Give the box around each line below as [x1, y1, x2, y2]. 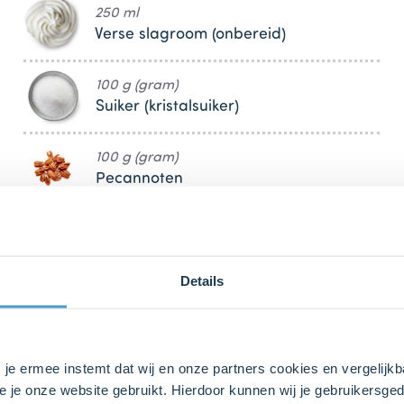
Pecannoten [96, 170, 184, 187]
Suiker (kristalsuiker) [96, 98, 240, 115]
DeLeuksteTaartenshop [81, 274, 231, 289]
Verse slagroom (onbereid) [95, 26, 287, 42]
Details [179, 272, 225, 289]
